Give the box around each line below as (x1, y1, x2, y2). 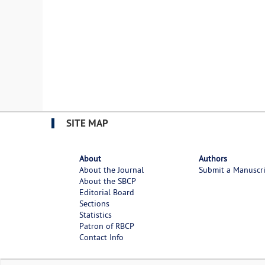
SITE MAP (66, 117, 108, 130)
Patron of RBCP (79, 220, 134, 231)
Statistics (79, 209, 112, 220)
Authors (199, 153, 228, 164)
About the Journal (79, 164, 144, 175)
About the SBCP (79, 175, 136, 186)
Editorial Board (79, 186, 134, 198)
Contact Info (79, 231, 124, 243)
